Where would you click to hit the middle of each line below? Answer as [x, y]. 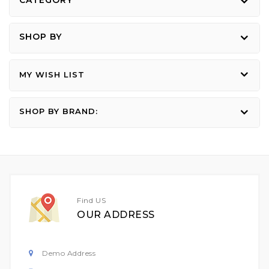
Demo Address [69, 253]
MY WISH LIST [52, 74]
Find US [92, 200]
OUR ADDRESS [116, 214]
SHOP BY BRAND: [59, 111]
